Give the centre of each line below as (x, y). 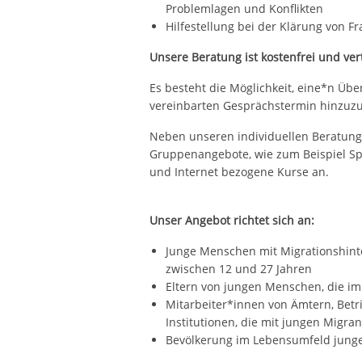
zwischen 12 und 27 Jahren (238, 269)
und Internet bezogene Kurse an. (239, 172)
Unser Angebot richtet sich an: (232, 221)
